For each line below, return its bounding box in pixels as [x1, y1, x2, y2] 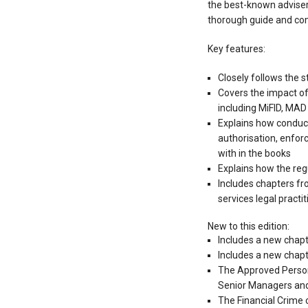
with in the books [217, 148, 291, 159]
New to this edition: [207, 221, 289, 232]
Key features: [207, 43, 265, 55]
